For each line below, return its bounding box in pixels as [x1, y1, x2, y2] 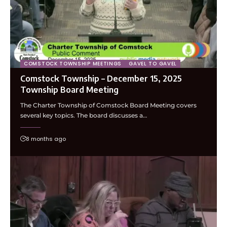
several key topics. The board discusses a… [20, 111, 147, 119]
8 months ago [26, 134, 66, 143]
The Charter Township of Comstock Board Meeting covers [20, 101, 197, 109]
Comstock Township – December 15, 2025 [20, 73, 182, 84]
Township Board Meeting [20, 84, 119, 95]
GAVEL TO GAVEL [129, 59, 177, 67]
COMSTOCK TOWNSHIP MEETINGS [24, 59, 122, 67]
